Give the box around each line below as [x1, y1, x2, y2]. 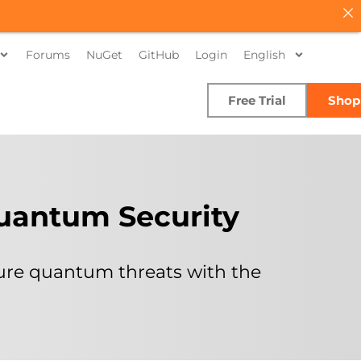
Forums [26, 48, 70, 62]
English [243, 48, 285, 62]
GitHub [139, 48, 179, 62]
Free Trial [228, 92, 286, 108]
